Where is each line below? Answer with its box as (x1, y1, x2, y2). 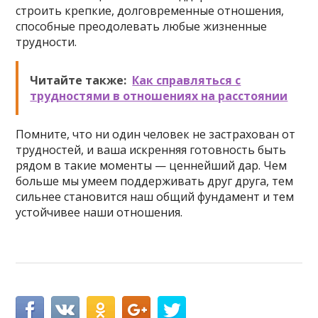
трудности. (16, 34, 77, 50)
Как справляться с (132, 72, 241, 88)
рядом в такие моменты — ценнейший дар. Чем (16, 158, 287, 173)
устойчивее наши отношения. (16, 204, 183, 220)
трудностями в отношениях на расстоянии (30, 88, 288, 104)
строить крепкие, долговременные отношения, (16, 3, 285, 18)
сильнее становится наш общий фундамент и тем (16, 189, 295, 204)
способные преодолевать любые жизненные (16, 18, 268, 34)
